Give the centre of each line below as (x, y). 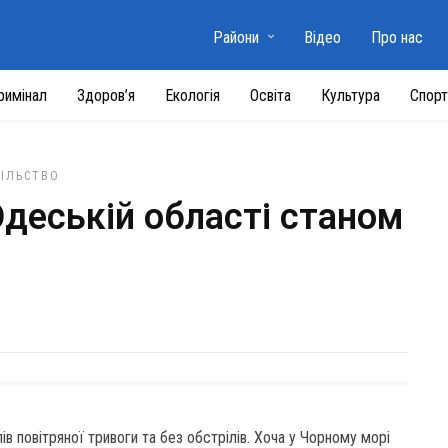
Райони (235, 37)
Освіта (270, 95)
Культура (350, 95)
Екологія (192, 95)
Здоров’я (106, 95)
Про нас (396, 37)
